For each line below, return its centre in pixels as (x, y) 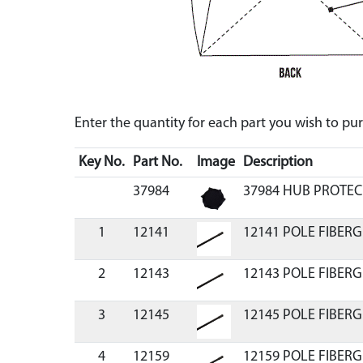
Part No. (157, 162)
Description (278, 162)
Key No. (101, 162)
